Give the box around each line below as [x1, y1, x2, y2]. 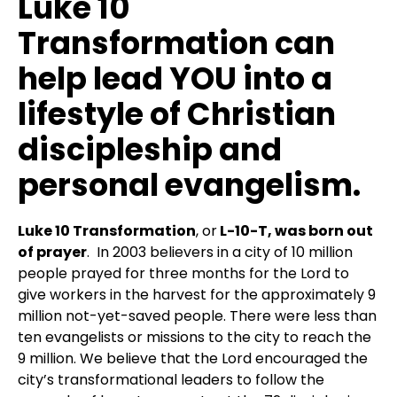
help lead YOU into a [18, 56, 332, 100]
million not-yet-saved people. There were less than [18, 305, 377, 326]
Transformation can [18, 20, 335, 65]
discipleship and [18, 127, 282, 171]
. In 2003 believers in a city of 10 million [87, 241, 353, 262]
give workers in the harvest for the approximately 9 [18, 284, 376, 305]
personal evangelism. [18, 162, 367, 206]
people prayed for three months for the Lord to [18, 262, 349, 284]
